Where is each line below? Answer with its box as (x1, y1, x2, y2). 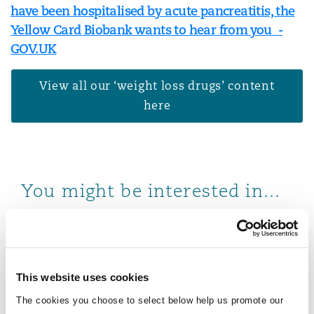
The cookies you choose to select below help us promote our (16, 294, 283, 306)
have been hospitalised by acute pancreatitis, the (11, 2, 295, 19)
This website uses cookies (16, 271, 149, 283)
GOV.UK (11, 40, 57, 57)
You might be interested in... (21, 179, 281, 202)
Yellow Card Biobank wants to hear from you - (11, 21, 282, 38)
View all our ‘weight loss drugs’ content (39, 78, 275, 93)
